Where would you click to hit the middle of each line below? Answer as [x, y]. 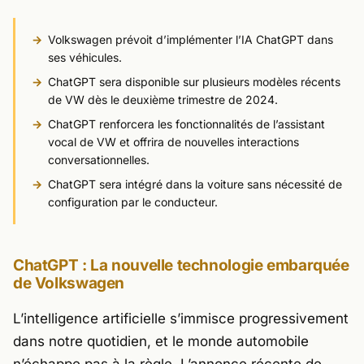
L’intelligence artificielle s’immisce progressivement [181, 318]
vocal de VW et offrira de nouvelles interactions [173, 142]
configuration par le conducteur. [133, 202]
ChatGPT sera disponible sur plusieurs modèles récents [194, 82]
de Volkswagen [69, 284]
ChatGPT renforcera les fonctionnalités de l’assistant [186, 124]
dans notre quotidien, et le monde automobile [161, 341]
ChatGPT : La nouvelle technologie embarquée [181, 266]
